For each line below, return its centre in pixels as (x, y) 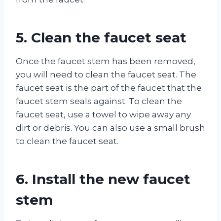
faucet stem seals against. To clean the (99, 101)
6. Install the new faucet (103, 179)
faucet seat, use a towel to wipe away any (103, 114)
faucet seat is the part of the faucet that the (109, 88)
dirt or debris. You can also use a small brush (110, 128)
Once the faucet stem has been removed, (106, 61)
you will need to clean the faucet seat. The (106, 74)
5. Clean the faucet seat (101, 37)
